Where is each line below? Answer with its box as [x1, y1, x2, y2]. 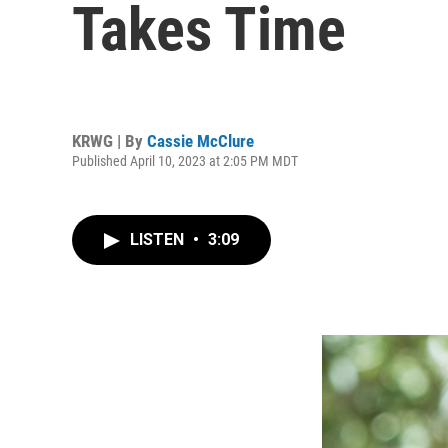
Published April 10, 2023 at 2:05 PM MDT [72, 152, 298, 169]
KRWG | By [72, 130, 147, 151]
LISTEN [130, 230, 188, 249]
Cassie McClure [147, 130, 254, 151]
